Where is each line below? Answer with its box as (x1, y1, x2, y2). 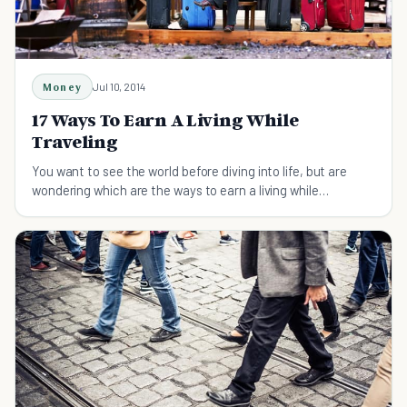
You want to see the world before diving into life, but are (32, 163, 348, 180)
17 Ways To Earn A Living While (32, 109, 299, 132)
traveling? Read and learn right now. (32, 201, 233, 218)
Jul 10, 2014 (93, 80, 145, 94)
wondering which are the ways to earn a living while (32, 182, 319, 199)
